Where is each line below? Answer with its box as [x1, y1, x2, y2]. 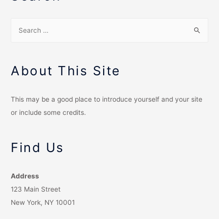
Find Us [11, 140, 65, 155]
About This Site [11, 63, 121, 79]
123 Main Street [11, 185, 61, 194]
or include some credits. [11, 109, 87, 117]
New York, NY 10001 [11, 198, 75, 207]
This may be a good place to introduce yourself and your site [11, 95, 203, 104]
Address [11, 172, 40, 180]
